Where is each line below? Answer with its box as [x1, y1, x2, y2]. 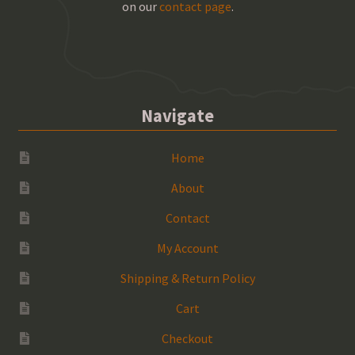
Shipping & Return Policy [120, 269, 255, 286]
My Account [156, 239, 219, 256]
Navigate [141, 104, 214, 127]
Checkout [162, 330, 214, 346]
